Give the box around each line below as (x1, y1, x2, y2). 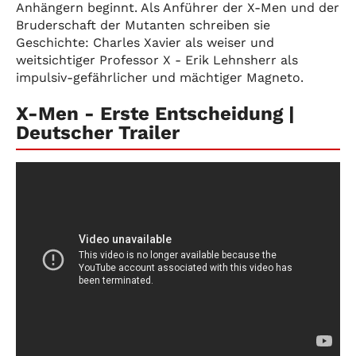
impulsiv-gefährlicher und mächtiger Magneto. (16, 70, 304, 85)
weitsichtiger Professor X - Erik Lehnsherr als (16, 52, 298, 68)
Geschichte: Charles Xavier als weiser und (16, 35, 274, 50)
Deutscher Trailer (16, 122, 180, 144)
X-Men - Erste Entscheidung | (16, 103, 295, 125)
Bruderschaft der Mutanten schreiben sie (16, 17, 270, 33)
